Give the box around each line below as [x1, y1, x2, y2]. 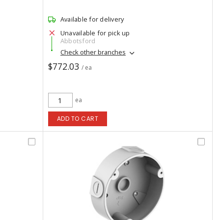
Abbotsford [60, 36, 96, 45]
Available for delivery [60, 15, 124, 24]
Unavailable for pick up [60, 28, 130, 37]
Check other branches [60, 48, 126, 57]
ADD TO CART [56, 114, 99, 123]
